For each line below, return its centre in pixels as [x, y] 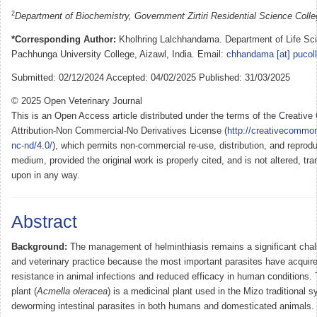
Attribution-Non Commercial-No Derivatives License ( [119, 131]
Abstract [44, 221]
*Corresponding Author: [64, 39]
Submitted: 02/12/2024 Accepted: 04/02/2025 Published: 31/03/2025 [151, 77]
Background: [41, 247]
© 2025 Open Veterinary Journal [77, 101]
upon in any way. [46, 175]
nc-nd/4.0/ [32, 145]
